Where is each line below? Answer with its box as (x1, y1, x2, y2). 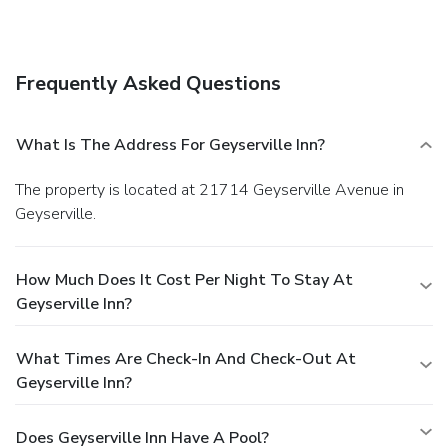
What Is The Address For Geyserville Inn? (16, 134, 325, 157)
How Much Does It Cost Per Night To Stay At (16, 269, 353, 292)
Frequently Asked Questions (15, 70, 281, 98)
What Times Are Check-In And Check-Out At (16, 348, 356, 371)
